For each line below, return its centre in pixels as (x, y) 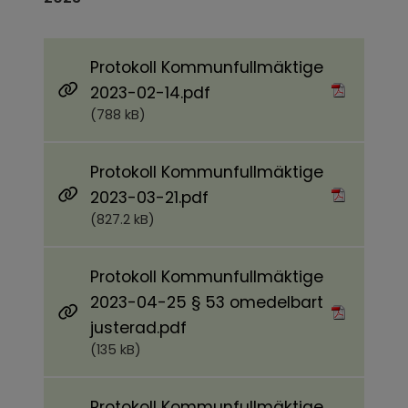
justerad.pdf (138, 328)
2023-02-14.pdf (150, 93)
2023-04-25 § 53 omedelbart (207, 303)
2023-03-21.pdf (149, 198)
